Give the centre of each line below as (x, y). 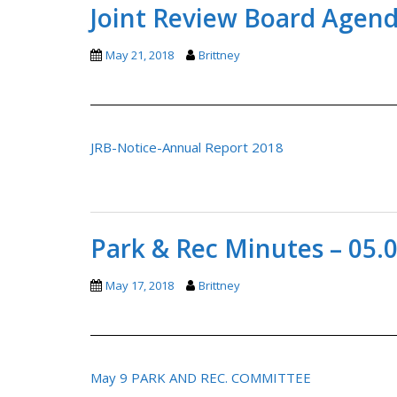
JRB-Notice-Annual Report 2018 (187, 147)
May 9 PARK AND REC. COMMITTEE (201, 377)
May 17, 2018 (140, 285)
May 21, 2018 (140, 54)
